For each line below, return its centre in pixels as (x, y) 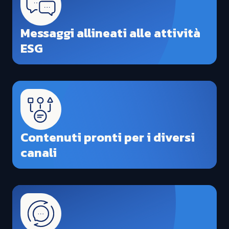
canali (39, 152)
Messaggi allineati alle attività (110, 33)
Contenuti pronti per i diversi (108, 137)
